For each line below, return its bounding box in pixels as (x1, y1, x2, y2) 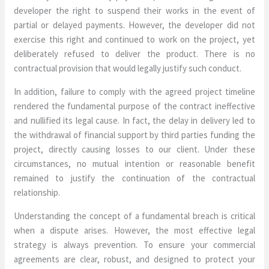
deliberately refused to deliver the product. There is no (14, 48, 255, 59)
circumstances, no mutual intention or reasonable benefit (14, 158, 255, 169)
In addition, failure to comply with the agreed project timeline (14, 86, 255, 97)
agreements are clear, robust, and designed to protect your (14, 253, 255, 265)
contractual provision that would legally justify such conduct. (14, 62, 242, 74)
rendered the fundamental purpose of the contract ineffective (14, 100, 255, 112)
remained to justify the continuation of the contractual (14, 172, 255, 184)
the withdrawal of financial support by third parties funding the (14, 129, 255, 141)
